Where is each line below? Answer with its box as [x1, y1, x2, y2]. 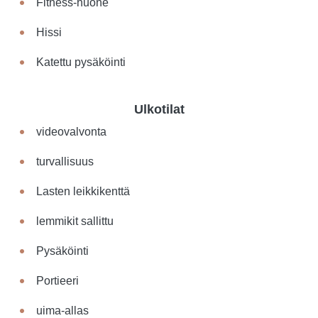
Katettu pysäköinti [36, 56, 126, 68]
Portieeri [36, 275, 79, 287]
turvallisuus [36, 155, 94, 168]
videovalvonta [36, 126, 107, 138]
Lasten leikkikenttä [36, 185, 131, 197]
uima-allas [36, 305, 89, 317]
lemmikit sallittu [36, 215, 114, 227]
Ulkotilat [133, 102, 185, 116]
